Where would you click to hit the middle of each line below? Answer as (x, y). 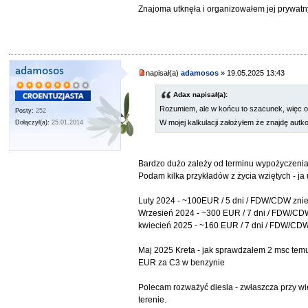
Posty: (25, 110)
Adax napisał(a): (201, 95)
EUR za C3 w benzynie (182, 263)
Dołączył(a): (33, 122)
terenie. (153, 300)
